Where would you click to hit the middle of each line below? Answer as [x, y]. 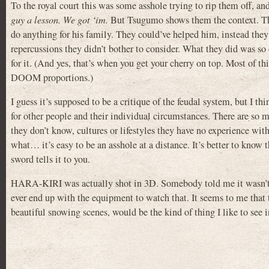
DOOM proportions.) [52, 77]
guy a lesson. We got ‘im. [59, 19]
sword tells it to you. [50, 159]
